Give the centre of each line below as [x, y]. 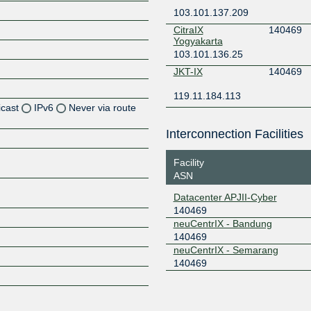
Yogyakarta [198, 41]
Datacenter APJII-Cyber [225, 197]
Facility [188, 162]
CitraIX [188, 30]
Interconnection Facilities [234, 134]
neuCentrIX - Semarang [226, 250]
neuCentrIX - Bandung [222, 223]
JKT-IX [188, 72]
